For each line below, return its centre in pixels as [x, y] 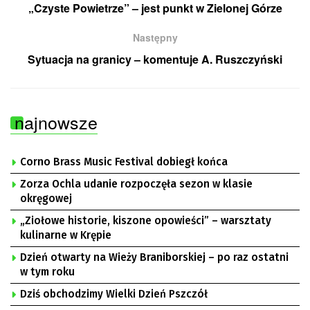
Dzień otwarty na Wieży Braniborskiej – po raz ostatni [154, 257]
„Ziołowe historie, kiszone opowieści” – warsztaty [146, 220]
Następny [155, 37]
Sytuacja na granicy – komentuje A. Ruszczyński [155, 59]
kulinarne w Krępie [66, 235]
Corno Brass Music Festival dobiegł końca [124, 162]
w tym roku [47, 272]
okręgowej [46, 198]
